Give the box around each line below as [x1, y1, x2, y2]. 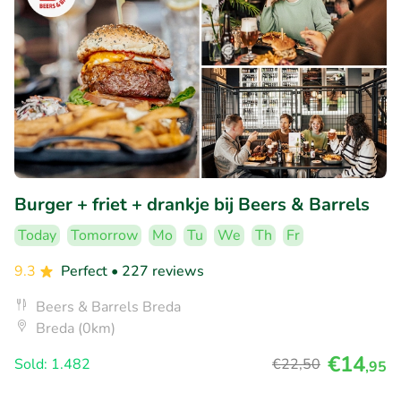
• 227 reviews [111, 261, 204, 282]
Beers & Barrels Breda [36, 297, 181, 318]
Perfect [61, 261, 111, 282]
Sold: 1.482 [14, 354, 90, 375]
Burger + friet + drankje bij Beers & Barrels [14, 192, 370, 218]
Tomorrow [71, 226, 138, 246]
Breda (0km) [36, 319, 115, 339]
